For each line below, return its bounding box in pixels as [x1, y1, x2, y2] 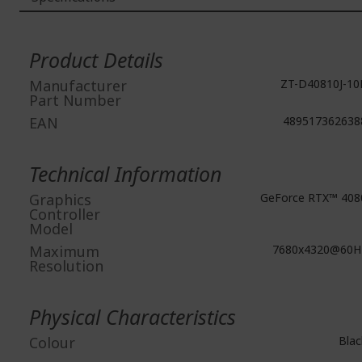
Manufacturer [29, 75, 127, 95]
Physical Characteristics [29, 302, 236, 330]
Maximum [29, 241, 99, 261]
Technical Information [29, 159, 221, 187]
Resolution [29, 255, 103, 276]
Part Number [29, 90, 121, 110]
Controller [29, 204, 100, 224]
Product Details [29, 45, 163, 74]
